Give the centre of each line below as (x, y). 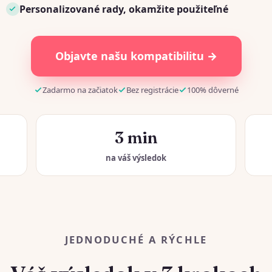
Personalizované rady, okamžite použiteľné (124, 9)
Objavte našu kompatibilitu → (136, 56)
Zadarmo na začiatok (80, 90)
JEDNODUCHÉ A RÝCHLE (136, 240)
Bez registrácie (152, 90)
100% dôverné (212, 90)
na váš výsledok (136, 158)
